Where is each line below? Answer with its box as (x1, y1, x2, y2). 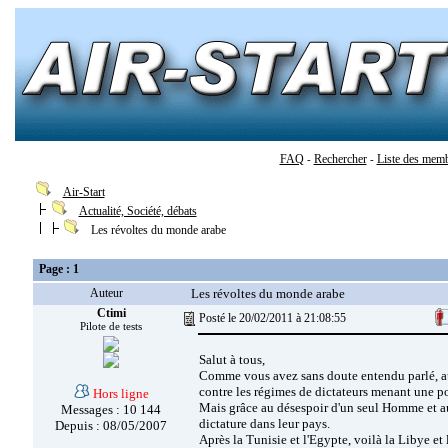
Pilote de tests (80, 321, 142, 332)
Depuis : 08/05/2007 (55, 418, 167, 433)
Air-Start (62, 185, 105, 199)
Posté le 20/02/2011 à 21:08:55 (198, 311, 346, 325)
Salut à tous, (198, 352, 265, 367)
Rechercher (313, 152, 367, 166)
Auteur (90, 286, 123, 300)
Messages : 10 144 (61, 402, 161, 417)
